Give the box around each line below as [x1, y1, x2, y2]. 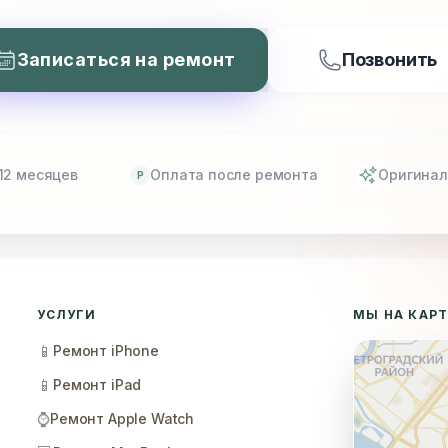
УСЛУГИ [37, 307, 97, 322]
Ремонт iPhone [53, 342, 159, 359]
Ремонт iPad [53, 376, 142, 393]
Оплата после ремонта [150, 166, 318, 183]
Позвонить [341, 49, 438, 70]
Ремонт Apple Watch [50, 410, 194, 427]
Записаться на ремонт [16, 49, 236, 70]
